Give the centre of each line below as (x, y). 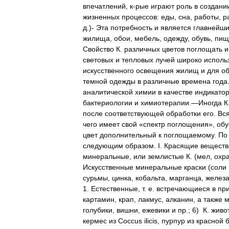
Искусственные (108, 167)
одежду (176, 38)
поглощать (204, 49)
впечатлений (104, 6)
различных (142, 49)
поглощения (188, 124)
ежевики (156, 210)
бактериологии (108, 103)
